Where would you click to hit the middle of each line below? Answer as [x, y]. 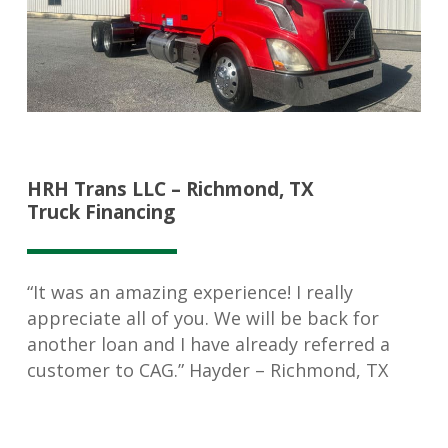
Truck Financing [100, 211]
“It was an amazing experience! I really [189, 291]
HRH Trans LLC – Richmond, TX [170, 188]
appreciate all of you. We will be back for [202, 317]
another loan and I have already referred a [208, 343]
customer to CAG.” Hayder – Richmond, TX [207, 369]
